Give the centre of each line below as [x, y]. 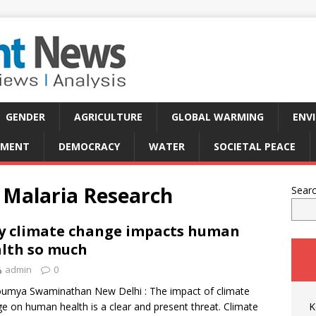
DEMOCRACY [89, 146]
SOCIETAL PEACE [255, 146]
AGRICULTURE [108, 117]
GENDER [25, 117]
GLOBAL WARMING [218, 117]
